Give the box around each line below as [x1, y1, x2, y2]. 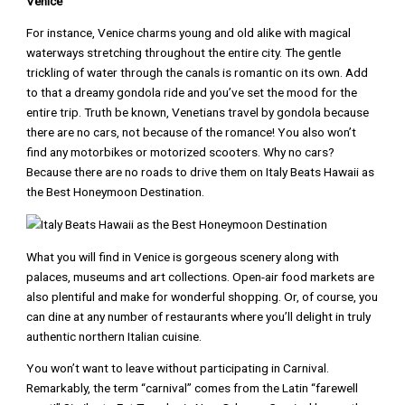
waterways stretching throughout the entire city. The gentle [26, 45, 342, 61]
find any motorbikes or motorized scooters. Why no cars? [26, 145, 335, 160]
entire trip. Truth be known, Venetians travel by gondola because [26, 105, 370, 120]
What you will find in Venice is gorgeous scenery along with [26, 249, 340, 264]
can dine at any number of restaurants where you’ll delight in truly [26, 308, 372, 324]
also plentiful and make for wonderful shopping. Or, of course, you [26, 288, 379, 304]
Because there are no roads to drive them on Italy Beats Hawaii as [26, 165, 375, 180]
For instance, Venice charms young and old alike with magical [26, 25, 352, 41]
